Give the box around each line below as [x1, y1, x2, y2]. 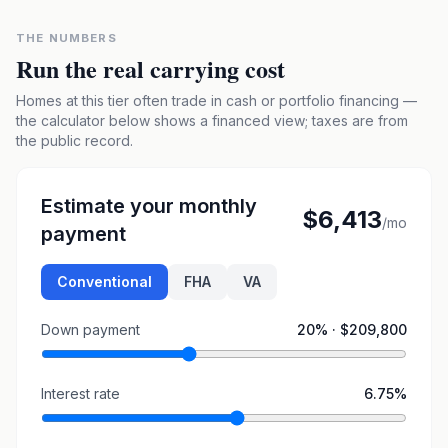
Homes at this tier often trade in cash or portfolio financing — [16, 92, 417, 109]
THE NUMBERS [16, 31, 117, 45]
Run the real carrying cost [16, 51, 285, 86]
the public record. [16, 132, 133, 149]
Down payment [41, 321, 140, 338]
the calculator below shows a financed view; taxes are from [16, 112, 408, 129]
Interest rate [41, 385, 120, 402]
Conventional [57, 273, 152, 290]
